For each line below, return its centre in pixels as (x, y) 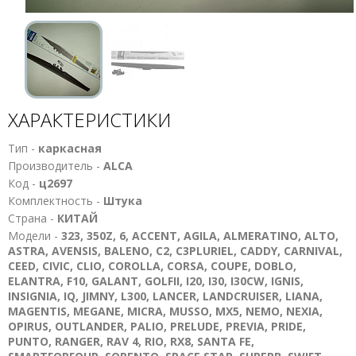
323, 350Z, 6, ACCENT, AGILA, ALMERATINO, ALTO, (200, 236)
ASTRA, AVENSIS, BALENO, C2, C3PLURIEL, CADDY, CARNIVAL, (175, 251)
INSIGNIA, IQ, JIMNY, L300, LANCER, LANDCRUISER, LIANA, (165, 296)
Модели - (35, 236)
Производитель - (56, 166)
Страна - (33, 218)
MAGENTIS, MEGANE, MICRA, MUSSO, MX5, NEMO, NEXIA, (165, 311)
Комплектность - (56, 201)
